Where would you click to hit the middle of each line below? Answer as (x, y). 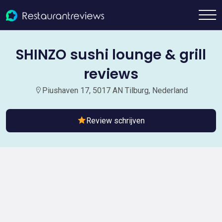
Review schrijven (115, 121)
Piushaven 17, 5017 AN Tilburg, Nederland (115, 90)
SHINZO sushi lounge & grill (111, 55)
